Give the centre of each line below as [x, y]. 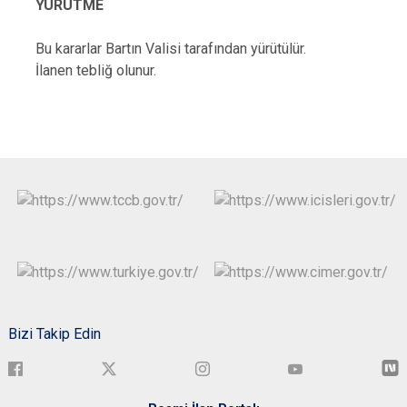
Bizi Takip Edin [55, 333]
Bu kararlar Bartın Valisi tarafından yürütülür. [171, 49]
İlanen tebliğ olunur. [96, 70]
